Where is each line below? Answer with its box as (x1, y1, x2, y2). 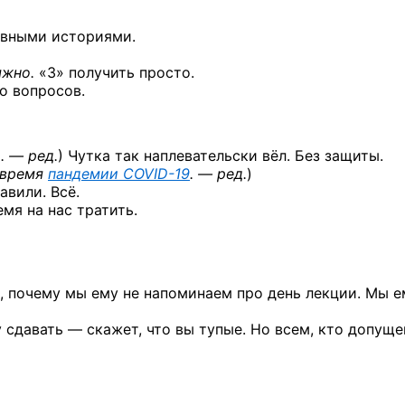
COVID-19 (123, 165, 190, 183)
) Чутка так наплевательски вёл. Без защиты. (58, 146, 383, 165)
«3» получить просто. (34, 63, 194, 81)
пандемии (48, 165, 123, 183)
